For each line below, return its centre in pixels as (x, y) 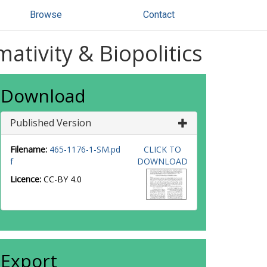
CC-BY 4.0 (63, 179)
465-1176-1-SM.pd (85, 149)
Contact (159, 15)
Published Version (51, 123)
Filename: (29, 149)
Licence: (27, 179)
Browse (46, 15)
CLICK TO (162, 149)
